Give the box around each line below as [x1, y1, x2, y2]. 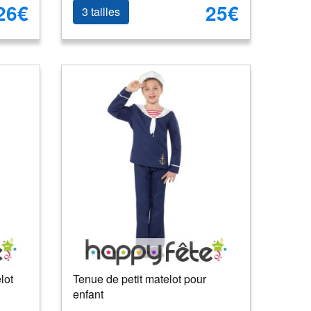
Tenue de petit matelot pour [73, 271, 207, 287]
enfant [73, 286, 104, 302]
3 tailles [82, 3, 121, 19]
